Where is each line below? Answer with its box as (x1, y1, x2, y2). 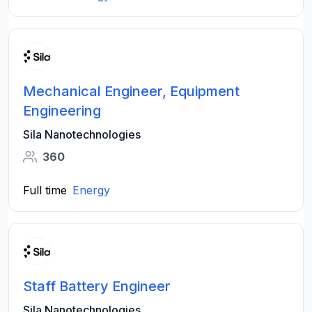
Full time (23, 183, 67, 197)
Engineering (23, 102, 101, 119)
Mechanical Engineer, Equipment (23, 83, 240, 100)
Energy (72, 183, 110, 197)
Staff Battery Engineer (23, 278, 171, 295)
